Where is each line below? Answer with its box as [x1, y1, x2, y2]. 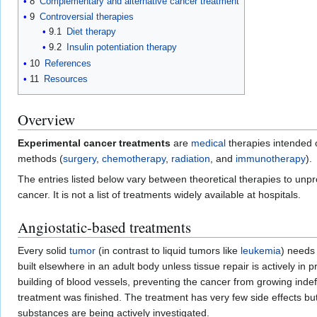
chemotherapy [102, 153, 166, 165]
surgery [63, 153, 96, 165]
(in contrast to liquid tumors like [96, 245, 241, 257]
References [45, 57, 91, 69]
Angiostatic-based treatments [18, 217, 191, 238]
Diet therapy [66, 26, 116, 38]
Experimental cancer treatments [18, 137, 171, 149]
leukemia [241, 245, 281, 257]
